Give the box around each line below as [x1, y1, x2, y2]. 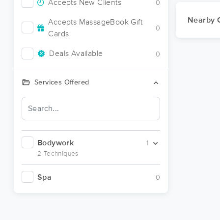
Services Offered [34, 79, 89, 86]
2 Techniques [37, 150, 79, 157]
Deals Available [49, 50, 103, 57]
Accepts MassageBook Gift [48, 18, 143, 26]
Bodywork [37, 138, 74, 147]
